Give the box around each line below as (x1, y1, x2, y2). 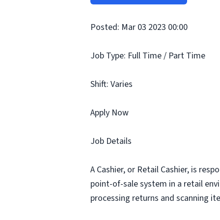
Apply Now (90, 107, 129, 119)
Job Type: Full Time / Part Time (90, 50, 205, 62)
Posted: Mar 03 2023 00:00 (90, 21, 188, 33)
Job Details (90, 135, 132, 147)
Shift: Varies (90, 78, 133, 90)
